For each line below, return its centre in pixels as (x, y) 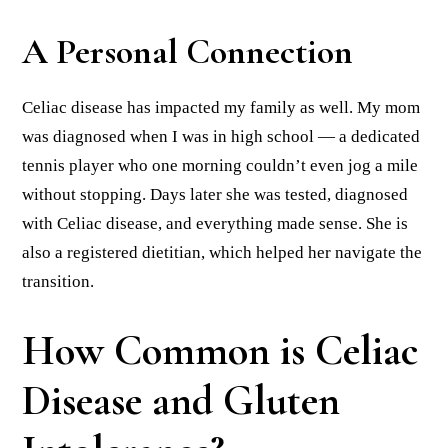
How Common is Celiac (220, 351)
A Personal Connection (188, 52)
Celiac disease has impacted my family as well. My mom (221, 108)
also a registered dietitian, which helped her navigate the (222, 253)
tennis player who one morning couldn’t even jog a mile (220, 166)
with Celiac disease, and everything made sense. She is (215, 224)
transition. (58, 282)
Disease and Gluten (181, 401)
